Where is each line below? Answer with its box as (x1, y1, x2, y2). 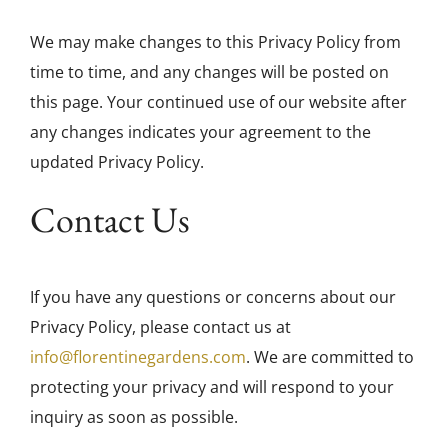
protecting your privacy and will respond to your (30, 375, 394, 398)
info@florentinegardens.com (30, 345, 246, 368)
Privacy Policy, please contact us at (30, 315, 291, 338)
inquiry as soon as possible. (30, 405, 238, 428)
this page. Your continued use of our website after (30, 91, 407, 114)
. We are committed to (246, 345, 414, 368)
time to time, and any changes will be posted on (30, 61, 389, 84)
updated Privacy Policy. (30, 151, 204, 174)
